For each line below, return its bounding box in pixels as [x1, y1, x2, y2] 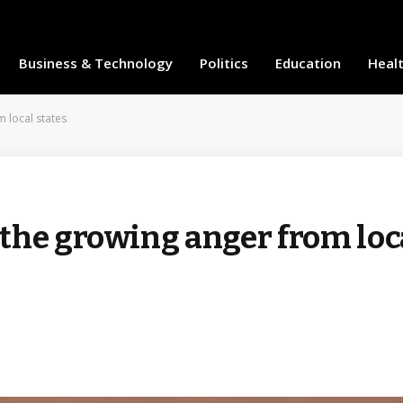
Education [274, 54, 341, 72]
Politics [199, 54, 248, 72]
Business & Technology [18, 54, 173, 72]
